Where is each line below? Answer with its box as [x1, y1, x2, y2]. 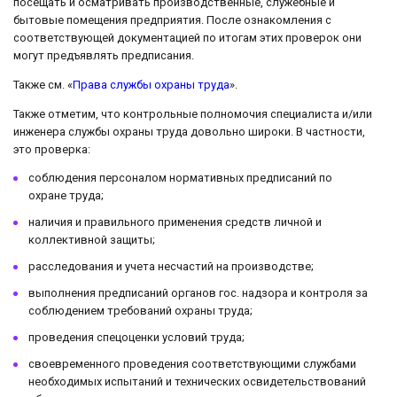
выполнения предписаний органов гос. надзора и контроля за [28, 286, 368, 300]
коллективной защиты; [28, 233, 155, 247]
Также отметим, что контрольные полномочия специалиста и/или [13, 106, 372, 121]
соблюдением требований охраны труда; [28, 304, 253, 318]
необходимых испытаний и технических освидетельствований [28, 375, 366, 389]
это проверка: [13, 142, 90, 156]
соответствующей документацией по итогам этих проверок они [13, 30, 362, 44]
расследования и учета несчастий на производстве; [28, 260, 314, 274]
